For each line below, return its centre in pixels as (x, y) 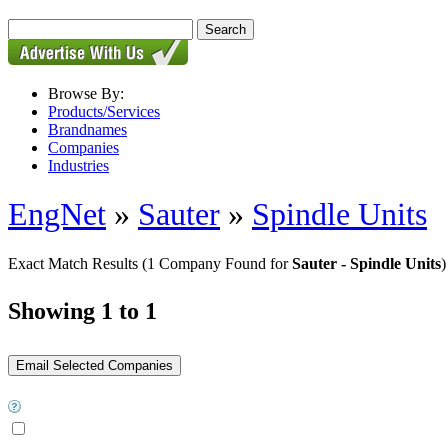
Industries (78, 165)
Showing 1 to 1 (82, 310)
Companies (83, 147)
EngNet (57, 214)
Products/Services (104, 111)
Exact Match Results (75, 263)
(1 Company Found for (217, 263)
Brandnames (87, 129)
